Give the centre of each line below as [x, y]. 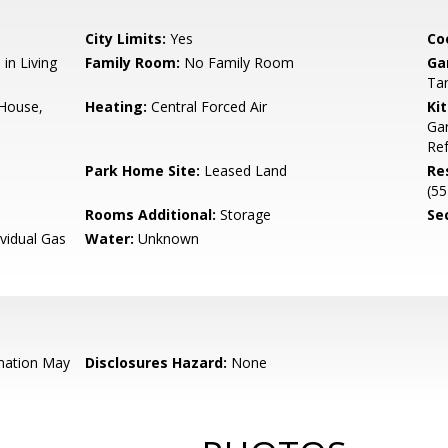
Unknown [167, 238]
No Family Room [237, 62]
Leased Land [244, 170]
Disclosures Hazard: [156, 362]
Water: [110, 238]
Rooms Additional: [151, 214]
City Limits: [126, 38]
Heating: [116, 106]
